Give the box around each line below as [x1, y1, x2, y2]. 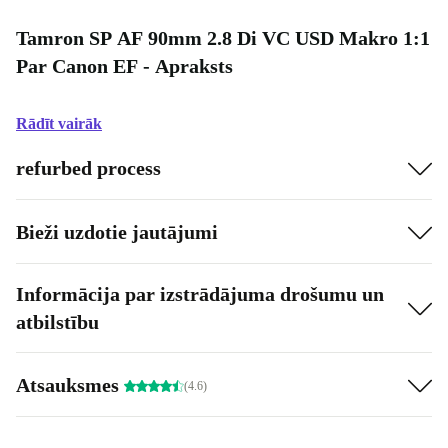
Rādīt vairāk [16, 115, 102, 132]
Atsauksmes [16, 373, 124, 396]
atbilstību [16, 311, 99, 333]
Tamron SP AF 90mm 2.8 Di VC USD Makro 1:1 [16, 27, 430, 49]
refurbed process [16, 156, 161, 179]
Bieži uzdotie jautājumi [16, 220, 218, 243]
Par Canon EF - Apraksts [16, 55, 233, 77]
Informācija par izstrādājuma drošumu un [16, 283, 384, 305]
